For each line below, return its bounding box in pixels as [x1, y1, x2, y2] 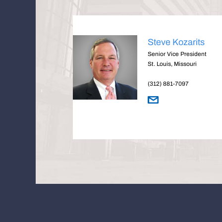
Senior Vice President [147, 51, 207, 57]
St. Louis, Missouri [147, 60, 197, 67]
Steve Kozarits [147, 37, 205, 47]
